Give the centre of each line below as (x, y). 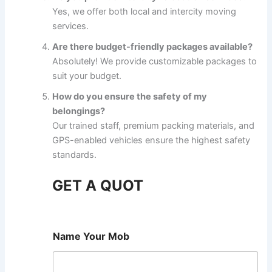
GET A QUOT (98, 186)
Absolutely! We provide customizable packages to (155, 62)
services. (71, 26)
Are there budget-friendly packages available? (153, 47)
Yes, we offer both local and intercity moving (144, 12)
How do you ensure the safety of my (130, 97)
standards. (75, 155)
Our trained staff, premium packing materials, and (154, 126)
